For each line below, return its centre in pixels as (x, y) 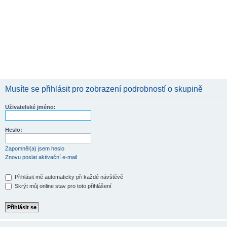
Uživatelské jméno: (30, 107)
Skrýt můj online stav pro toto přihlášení (62, 186)
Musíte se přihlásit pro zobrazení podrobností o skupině (104, 89)
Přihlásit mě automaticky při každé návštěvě (68, 177)
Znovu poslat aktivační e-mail (41, 157)
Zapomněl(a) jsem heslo (35, 148)
